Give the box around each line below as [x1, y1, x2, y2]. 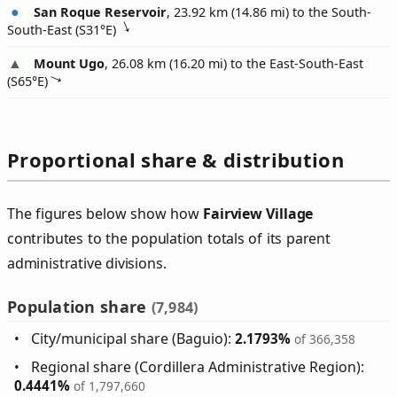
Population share [7, 296, 152, 318]
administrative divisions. [7, 253, 167, 274]
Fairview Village [203, 204, 314, 224]
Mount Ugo [34, 55, 105, 73]
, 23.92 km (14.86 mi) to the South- [167, 4, 371, 21]
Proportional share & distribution [7, 146, 344, 174]
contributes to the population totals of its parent [7, 229, 331, 249]
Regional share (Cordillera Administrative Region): [31, 357, 365, 378]
